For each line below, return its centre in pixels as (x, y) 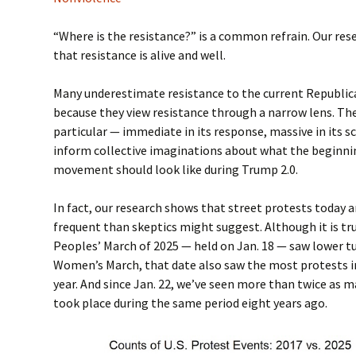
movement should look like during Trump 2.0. (176, 169)
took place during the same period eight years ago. (191, 303)
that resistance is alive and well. (140, 55)
